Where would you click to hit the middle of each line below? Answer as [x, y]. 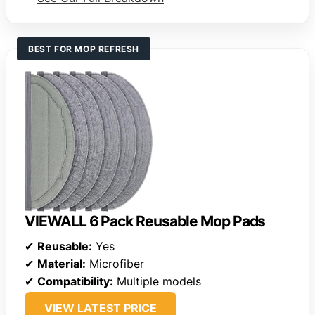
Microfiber [115, 264]
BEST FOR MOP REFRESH [84, 49]
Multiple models [157, 282]
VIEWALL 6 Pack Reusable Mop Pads [145, 221]
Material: [62, 264]
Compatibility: [75, 282]
